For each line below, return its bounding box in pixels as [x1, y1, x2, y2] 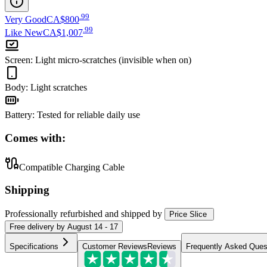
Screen [5, 55, 30, 66]
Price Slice [169, 210, 207, 219]
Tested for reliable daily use [37, 110, 140, 120]
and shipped [105, 209, 150, 219]
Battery [5, 110, 32, 120]
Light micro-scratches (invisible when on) [35, 55, 191, 66]
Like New [5, 27, 43, 38]
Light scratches [30, 82, 87, 93]
